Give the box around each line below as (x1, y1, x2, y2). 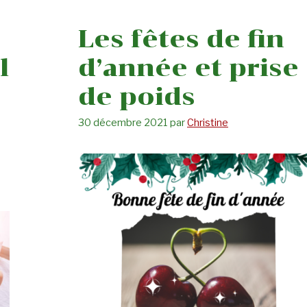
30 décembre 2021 (78, 116, 168, 130)
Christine (187, 116, 228, 130)
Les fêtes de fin (78, 25, 284, 54)
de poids (78, 82, 195, 112)
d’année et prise (78, 53, 299, 83)
